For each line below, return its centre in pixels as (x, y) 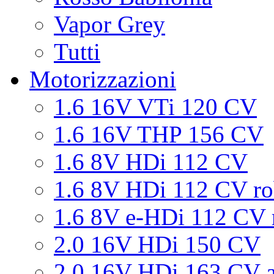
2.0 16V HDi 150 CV (157, 244)
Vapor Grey (109, 24)
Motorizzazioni (103, 79)
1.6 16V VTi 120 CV (155, 107)
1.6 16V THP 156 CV (159, 134)
